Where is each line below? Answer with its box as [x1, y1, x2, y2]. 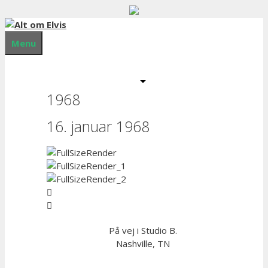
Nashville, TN [116, 237, 170, 249]
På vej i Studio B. [109, 224, 177, 236]
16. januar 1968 [47, 116, 150, 136]
